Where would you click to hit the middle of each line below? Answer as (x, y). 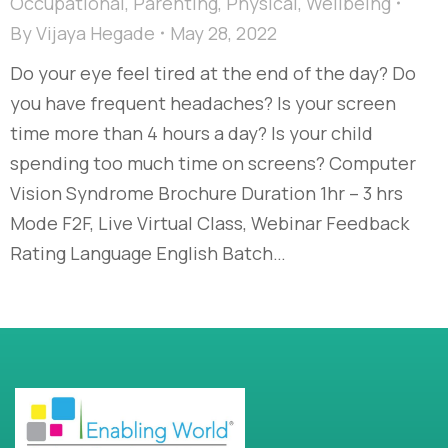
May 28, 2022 (223, 32)
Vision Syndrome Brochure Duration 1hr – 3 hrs (206, 192)
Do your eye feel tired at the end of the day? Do (213, 72)
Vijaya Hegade (95, 32)
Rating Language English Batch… (148, 252)
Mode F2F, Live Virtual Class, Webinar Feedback (209, 222)
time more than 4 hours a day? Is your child (191, 132)
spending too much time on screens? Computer (213, 162)
